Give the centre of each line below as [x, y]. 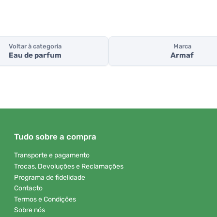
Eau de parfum [35, 55]
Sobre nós [30, 210]
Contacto [28, 188]
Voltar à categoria [35, 46]
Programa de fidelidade [50, 177]
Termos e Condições [45, 199]
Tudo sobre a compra [55, 137]
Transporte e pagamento [52, 155]
